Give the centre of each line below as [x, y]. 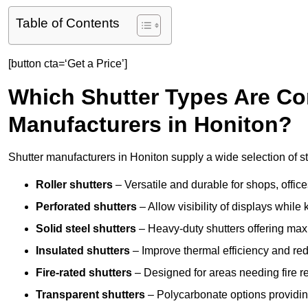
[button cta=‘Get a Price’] [68, 64]
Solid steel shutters [86, 229]
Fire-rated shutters [84, 273]
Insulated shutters [83, 251]
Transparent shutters [90, 295]
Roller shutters [74, 185]
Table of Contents [68, 23]
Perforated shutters [86, 207]
